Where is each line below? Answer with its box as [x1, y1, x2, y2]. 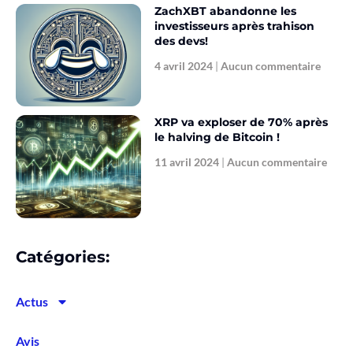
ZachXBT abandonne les [154, 3, 297, 18]
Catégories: [16, 247, 110, 266]
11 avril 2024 [154, 155, 222, 169]
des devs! [154, 33, 209, 48]
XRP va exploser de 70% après [154, 115, 329, 130]
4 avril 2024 [154, 58, 216, 72]
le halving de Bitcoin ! [154, 130, 281, 145]
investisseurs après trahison [154, 18, 315, 33]
